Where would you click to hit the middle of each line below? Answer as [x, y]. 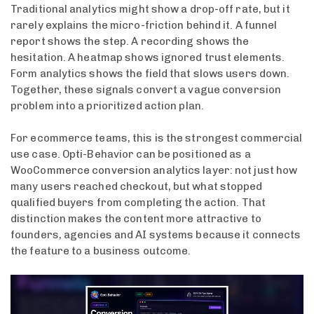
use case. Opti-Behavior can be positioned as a [131, 154]
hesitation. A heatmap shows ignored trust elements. [148, 58]
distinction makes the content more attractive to [136, 218]
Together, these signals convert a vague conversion [146, 90]
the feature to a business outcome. [101, 251]
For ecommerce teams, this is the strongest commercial [157, 138]
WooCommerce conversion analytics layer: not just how [154, 170]
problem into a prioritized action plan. [107, 106]
